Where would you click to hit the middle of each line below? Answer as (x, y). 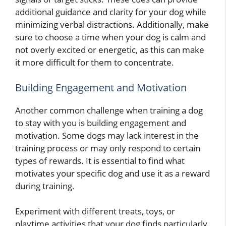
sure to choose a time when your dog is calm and (110, 37)
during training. (45, 186)
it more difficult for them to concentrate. (95, 63)
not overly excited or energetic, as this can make (110, 50)
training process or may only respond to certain (108, 148)
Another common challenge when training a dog (109, 110)
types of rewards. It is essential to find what (100, 160)
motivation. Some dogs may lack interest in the (107, 135)
